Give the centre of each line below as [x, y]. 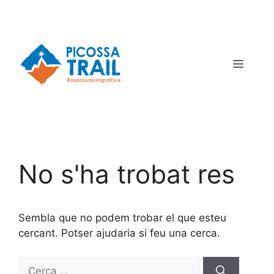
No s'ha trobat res [127, 174]
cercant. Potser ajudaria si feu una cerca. [119, 233]
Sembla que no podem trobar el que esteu [122, 218]
